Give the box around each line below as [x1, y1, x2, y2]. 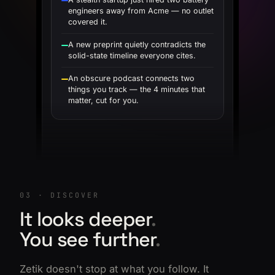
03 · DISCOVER [20, 190, 99, 199]
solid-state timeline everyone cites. [68, 50, 196, 60]
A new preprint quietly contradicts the [68, 39, 206, 49]
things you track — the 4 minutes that [68, 84, 205, 94]
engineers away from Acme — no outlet [68, 6, 214, 15]
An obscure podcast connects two [68, 73, 195, 83]
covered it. [68, 17, 107, 26]
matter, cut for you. [68, 95, 139, 105]
